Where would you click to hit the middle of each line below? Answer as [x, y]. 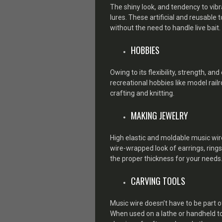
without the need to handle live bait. [165, 28]
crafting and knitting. [142, 93]
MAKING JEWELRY [159, 115]
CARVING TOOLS [158, 181]
